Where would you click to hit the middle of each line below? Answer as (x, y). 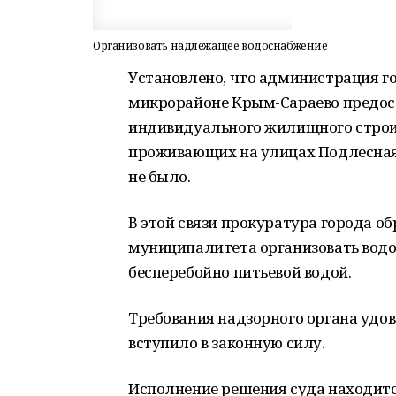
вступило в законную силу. (228, 343)
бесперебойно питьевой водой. (243, 272)
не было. (160, 176)
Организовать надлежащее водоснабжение (210, 46)
